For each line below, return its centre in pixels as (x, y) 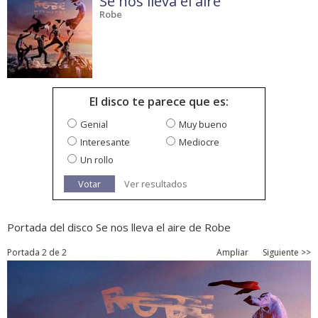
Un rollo (97, 160)
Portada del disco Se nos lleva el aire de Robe (119, 227)
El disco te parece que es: (159, 102)
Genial (94, 125)
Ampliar (232, 253)
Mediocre (199, 142)
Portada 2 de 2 (37, 253)
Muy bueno (203, 125)
